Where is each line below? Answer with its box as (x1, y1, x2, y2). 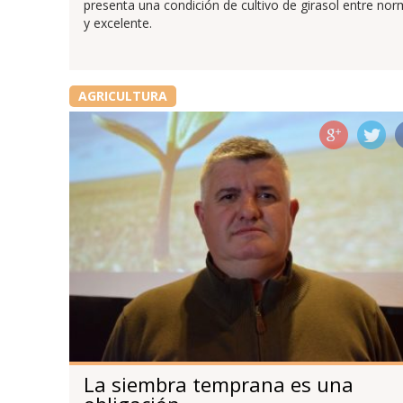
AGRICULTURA (77, 87, 167, 105)
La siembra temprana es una (83, 370, 354, 398)
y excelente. (83, 14, 152, 32)
